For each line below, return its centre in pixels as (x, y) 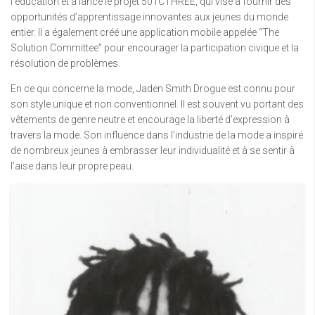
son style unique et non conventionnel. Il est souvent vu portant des (157, 104)
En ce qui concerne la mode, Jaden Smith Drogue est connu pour (153, 89)
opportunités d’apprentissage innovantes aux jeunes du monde (149, 17)
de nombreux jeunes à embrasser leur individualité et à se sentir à (153, 151)
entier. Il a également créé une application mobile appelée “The (145, 33)
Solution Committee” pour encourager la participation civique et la (155, 48)
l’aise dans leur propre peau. (72, 166)
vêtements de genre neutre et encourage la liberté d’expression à (150, 120)
